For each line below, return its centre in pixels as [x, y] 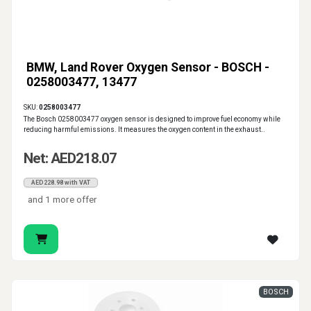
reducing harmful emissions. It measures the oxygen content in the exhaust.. [144, 130]
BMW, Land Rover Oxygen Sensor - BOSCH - [148, 68]
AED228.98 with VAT [61, 183]
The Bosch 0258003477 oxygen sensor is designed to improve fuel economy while [152, 119]
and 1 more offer [63, 200]
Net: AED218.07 [70, 159]
